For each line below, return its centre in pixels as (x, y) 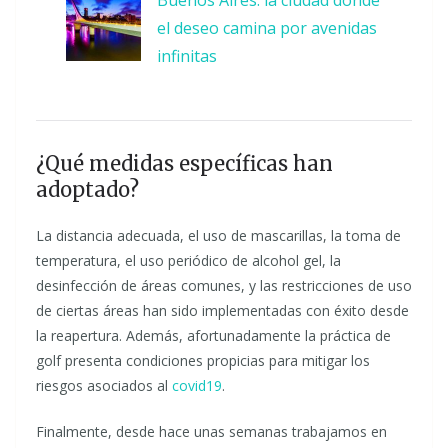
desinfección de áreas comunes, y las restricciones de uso (224, 285)
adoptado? (87, 189)
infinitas (187, 56)
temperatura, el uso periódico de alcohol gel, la (188, 260)
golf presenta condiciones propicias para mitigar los (203, 360)
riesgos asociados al (104, 385)
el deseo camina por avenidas (267, 28)
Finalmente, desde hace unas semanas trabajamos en (211, 431)
